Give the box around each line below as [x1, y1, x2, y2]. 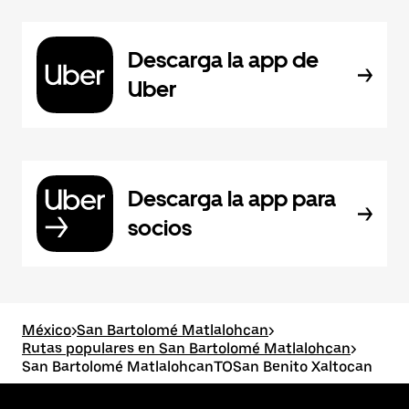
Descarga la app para [128, 185, 336, 212]
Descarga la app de [128, 47, 319, 73]
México [22, 321, 71, 339]
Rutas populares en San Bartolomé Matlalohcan [22, 340, 351, 357]
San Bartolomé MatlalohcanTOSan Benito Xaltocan [22, 358, 372, 375]
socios [128, 215, 192, 241]
